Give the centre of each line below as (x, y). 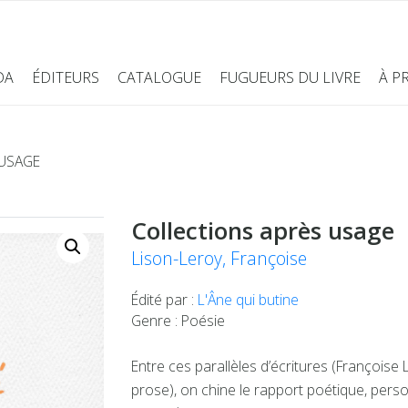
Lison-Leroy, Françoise (219, 258)
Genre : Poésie (178, 320)
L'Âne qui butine (248, 299)
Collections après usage (263, 230)
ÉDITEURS (65, 77)
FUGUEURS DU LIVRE (290, 77)
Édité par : (164, 299)
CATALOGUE (159, 77)
